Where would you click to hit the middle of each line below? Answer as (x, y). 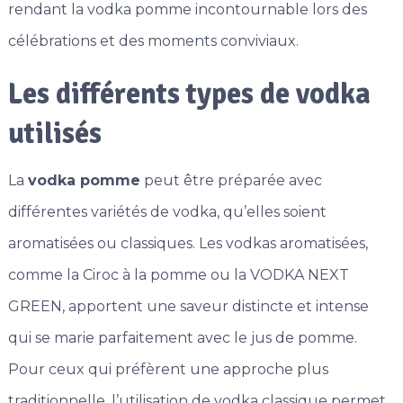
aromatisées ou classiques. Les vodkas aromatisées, (188, 244)
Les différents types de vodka (189, 94)
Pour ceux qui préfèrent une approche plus (168, 370)
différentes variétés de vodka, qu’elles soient (167, 212)
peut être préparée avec (231, 181)
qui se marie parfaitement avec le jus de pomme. (182, 338)
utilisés (54, 134)
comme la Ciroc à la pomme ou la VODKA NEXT (178, 275)
